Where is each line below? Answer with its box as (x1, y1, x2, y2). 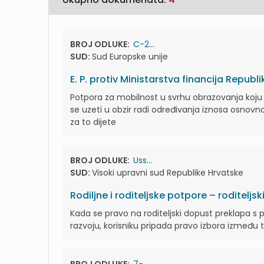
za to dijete (70, 116, 116, 128)
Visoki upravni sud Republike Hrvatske (92, 167, 243, 179)
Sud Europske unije (92, 51, 168, 62)
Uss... (133, 154, 152, 166)
